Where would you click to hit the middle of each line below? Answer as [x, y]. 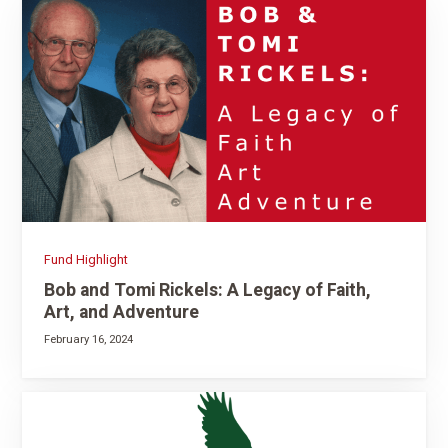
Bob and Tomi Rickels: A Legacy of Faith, [207, 289]
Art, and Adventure [121, 311]
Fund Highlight [85, 259]
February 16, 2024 [88, 340]
